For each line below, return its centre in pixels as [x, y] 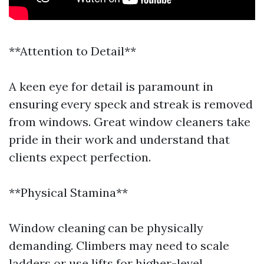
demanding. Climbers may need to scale [119, 245]
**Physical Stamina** [68, 192]
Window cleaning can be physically [106, 228]
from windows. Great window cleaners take [130, 122]
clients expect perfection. [80, 157]
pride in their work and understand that [119, 139]
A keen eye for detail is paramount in [111, 86]
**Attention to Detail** [72, 51]
